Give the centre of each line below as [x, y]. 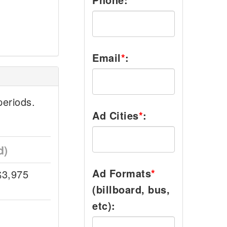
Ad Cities [116, 115]
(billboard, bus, [131, 189]
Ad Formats [122, 173]
